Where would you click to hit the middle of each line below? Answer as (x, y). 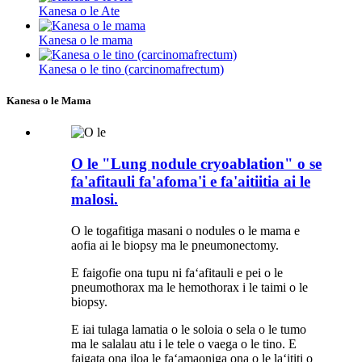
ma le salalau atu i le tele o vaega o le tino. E (184, 343)
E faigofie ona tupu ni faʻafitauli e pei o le (177, 272)
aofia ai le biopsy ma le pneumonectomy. (175, 245)
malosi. (95, 200)
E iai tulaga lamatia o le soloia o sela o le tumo (189, 329)
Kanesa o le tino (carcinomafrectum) (131, 69)
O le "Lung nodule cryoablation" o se (196, 164)
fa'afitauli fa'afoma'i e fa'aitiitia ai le (191, 182)
